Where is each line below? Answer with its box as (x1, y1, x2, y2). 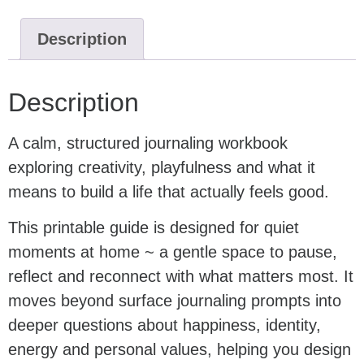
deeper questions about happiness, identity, (8, 315, 321, 334)
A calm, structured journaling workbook (8, 133, 288, 152)
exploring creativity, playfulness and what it (8, 158, 315, 176)
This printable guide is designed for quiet (8, 218, 299, 236)
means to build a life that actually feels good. (8, 182, 329, 201)
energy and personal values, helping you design (8, 340, 351, 358)
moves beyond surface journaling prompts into (8, 291, 341, 310)
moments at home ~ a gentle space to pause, (8, 242, 337, 261)
